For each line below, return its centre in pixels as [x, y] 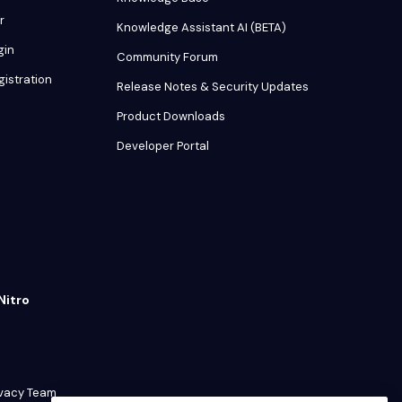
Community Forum [167, 57]
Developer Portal [163, 146]
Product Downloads [171, 117]
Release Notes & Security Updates [213, 87]
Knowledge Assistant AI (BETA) [201, 28]
